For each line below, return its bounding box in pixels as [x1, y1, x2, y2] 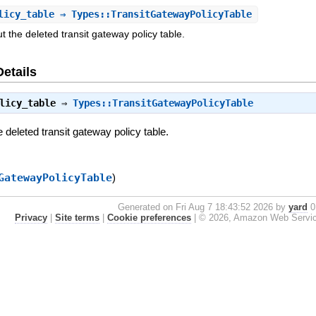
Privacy [14, 212, 47, 223]
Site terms [54, 212, 99, 223]
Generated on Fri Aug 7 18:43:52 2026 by [117, 201, 288, 212]
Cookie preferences [107, 212, 191, 223]
